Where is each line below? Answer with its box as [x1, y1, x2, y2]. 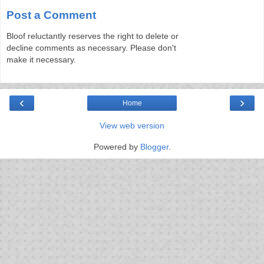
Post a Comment [6, 8, 96, 21]
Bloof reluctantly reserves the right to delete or [6, 31, 179, 41]
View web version [100, 121, 164, 131]
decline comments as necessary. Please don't [6, 43, 176, 53]
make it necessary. [6, 55, 76, 65]
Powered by [93, 142, 140, 152]
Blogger [140, 142, 169, 152]
